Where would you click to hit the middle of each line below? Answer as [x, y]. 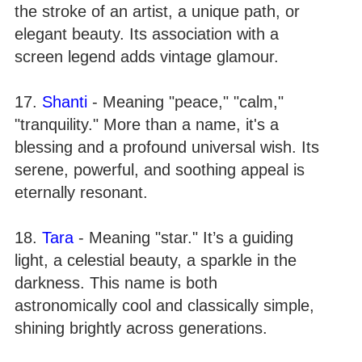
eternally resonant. [81, 192]
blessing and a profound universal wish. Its [167, 147]
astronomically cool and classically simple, [164, 305]
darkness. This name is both [116, 283]
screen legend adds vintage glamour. [147, 57]
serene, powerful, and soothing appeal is [160, 170]
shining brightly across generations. [141, 328]
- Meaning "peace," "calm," [185, 102]
